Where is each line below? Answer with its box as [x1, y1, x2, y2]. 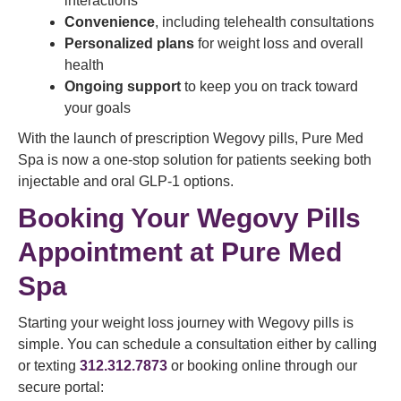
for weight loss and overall [194, 36, 363, 51]
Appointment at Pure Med [18, 237, 342, 267]
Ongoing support [64, 79, 181, 94]
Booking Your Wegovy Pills [18, 203, 361, 233]
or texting [18, 358, 80, 373]
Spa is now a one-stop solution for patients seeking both [18, 152, 371, 167]
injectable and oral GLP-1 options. [18, 174, 234, 189]
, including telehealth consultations [155, 14, 374, 30]
